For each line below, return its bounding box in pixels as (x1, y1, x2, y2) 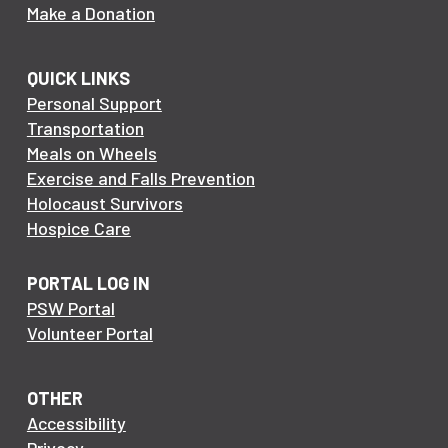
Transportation (26, 117, 144, 139)
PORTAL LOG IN (26, 272, 150, 294)
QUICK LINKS (26, 67, 130, 89)
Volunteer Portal (26, 322, 153, 344)
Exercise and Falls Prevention (26, 167, 255, 189)
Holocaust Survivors (26, 192, 183, 214)
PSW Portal (26, 297, 115, 319)
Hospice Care (26, 217, 131, 239)
